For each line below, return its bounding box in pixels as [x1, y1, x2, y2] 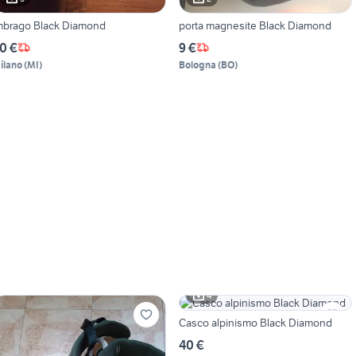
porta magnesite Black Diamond [178, 17, 331, 33]
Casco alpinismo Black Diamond [178, 315, 332, 330]
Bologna [178, 58, 216, 71]
